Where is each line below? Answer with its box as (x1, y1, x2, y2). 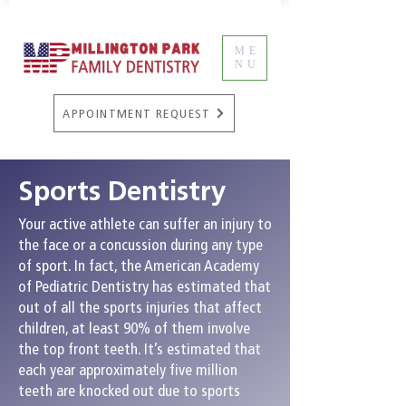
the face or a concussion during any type (18, 236, 263, 254)
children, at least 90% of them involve (18, 319, 250, 337)
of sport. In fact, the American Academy (18, 256, 259, 275)
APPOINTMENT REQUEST (63, 105, 211, 121)
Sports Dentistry (18, 175, 227, 207)
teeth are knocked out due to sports (18, 382, 240, 400)
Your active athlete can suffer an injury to (18, 215, 272, 233)
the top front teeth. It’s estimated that (18, 340, 261, 358)
